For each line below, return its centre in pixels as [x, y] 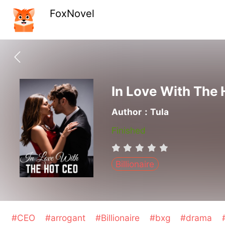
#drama [198, 218]
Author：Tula [140, 111]
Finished [128, 131]
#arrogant [67, 218]
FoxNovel [72, 14]
